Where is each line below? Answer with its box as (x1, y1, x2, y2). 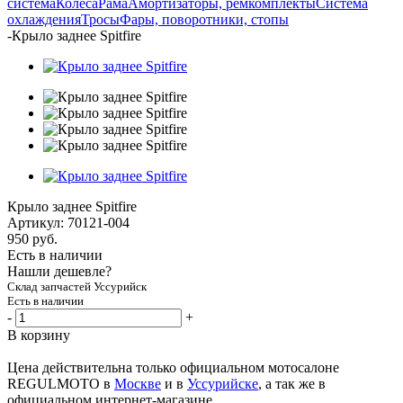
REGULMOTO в (7, 375, 114, 391)
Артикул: (7, 214, 64, 230)
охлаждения (7, 11, 81, 27)
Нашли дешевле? (7, 263, 112, 279)
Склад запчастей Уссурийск (7, 279, 147, 293)
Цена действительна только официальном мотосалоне (7, 359, 339, 375)
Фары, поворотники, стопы (120, 11, 289, 27)
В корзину (7, 327, 70, 343)
